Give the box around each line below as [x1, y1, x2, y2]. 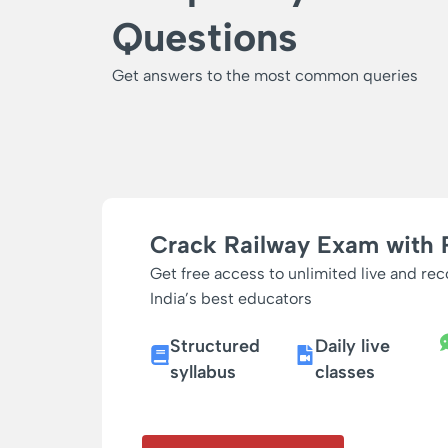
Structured [170, 335, 260, 358]
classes [314, 361, 375, 384]
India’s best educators [150, 288, 312, 308]
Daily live [314, 335, 390, 358]
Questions [112, 13, 298, 62]
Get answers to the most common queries [112, 66, 418, 86]
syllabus [170, 361, 236, 384]
